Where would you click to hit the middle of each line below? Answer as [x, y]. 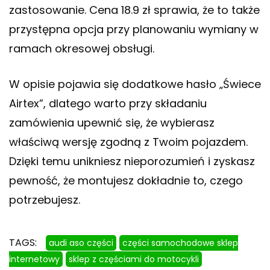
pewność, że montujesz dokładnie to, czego [126, 181]
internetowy [34, 259]
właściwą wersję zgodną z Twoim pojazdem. [128, 142]
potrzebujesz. [45, 200]
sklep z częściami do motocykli [134, 259]
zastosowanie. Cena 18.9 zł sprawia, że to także [134, 10]
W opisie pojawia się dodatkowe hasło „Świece [135, 84]
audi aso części [81, 243]
